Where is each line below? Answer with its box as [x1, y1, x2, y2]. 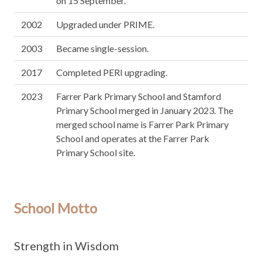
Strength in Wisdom [14, 239, 119, 253]
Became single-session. [56, 43, 149, 54]
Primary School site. [56, 147, 135, 158]
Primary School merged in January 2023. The [56, 105, 233, 116]
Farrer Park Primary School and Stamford [56, 91, 221, 102]
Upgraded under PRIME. [56, 19, 154, 30]
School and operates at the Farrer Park [56, 133, 209, 144]
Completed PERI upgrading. [56, 67, 167, 78]
